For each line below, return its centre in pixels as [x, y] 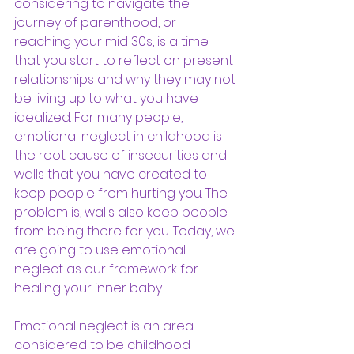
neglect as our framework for [108, 269]
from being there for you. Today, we [126, 231]
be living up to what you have [108, 98]
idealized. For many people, [100, 117]
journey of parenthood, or [97, 22]
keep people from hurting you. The [122, 193]
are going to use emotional [102, 250]
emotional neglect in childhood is [120, 136]
